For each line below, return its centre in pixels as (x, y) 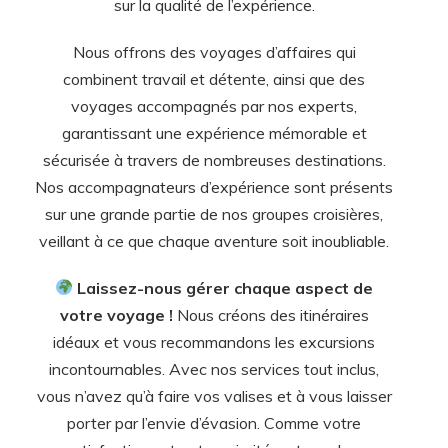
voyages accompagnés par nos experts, (214, 105)
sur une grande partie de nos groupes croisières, (214, 213)
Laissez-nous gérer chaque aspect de (225, 287)
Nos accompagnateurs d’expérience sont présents (214, 186)
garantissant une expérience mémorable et (214, 132)
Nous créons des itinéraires (270, 314)
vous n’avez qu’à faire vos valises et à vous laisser (214, 395)
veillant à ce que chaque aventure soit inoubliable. (214, 240)
